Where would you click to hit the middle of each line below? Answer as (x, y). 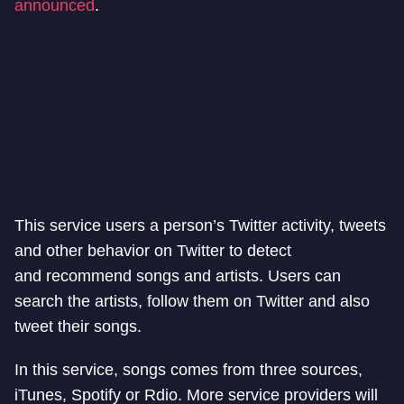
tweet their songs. (78, 326)
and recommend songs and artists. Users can (178, 275)
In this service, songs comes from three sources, (188, 369)
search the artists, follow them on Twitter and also (192, 301)
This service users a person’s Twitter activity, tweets (200, 225)
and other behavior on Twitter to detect (153, 250)
